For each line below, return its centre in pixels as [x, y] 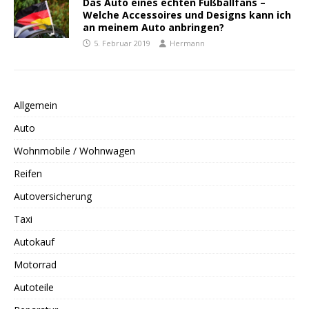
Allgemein [36, 105]
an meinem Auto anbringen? [153, 27]
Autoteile [34, 287]
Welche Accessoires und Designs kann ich [187, 14]
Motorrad [35, 264]
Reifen [28, 173]
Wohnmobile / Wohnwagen [74, 150]
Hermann [187, 43]
